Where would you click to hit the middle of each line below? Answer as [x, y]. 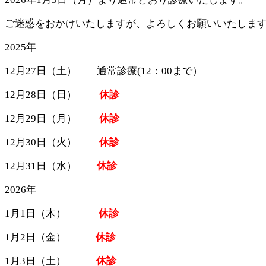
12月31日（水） [51, 166]
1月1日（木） [52, 213]
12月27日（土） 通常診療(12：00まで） [104, 71]
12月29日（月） [52, 118]
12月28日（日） [52, 94]
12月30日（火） [52, 142]
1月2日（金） [50, 237]
